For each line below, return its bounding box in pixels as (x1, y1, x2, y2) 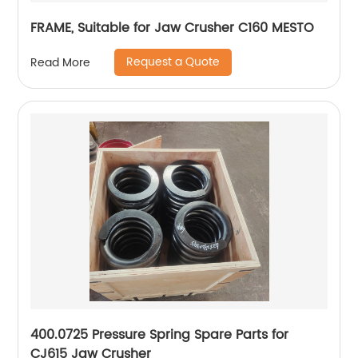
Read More (30, 53, 91, 72)
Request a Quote (126, 53, 221, 71)
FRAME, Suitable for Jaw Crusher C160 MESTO (30, 18, 315, 38)
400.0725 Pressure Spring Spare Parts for (30, 324, 289, 345)
